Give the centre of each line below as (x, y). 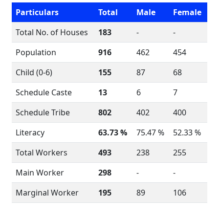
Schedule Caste (44, 92)
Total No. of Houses (52, 32)
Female (187, 12)
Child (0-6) (34, 72)
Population (36, 52)
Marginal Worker (47, 193)
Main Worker (40, 173)
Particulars (37, 12)
